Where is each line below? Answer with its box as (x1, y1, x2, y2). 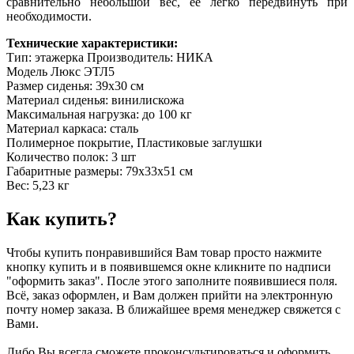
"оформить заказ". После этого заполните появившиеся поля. (6, 273, 337, 288)
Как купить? (6, 208, 117, 229)
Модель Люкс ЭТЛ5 (6, 64, 115, 78)
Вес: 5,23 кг (6, 178, 70, 192)
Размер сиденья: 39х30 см (6, 78, 144, 92)
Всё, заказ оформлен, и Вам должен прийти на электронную (6, 288, 333, 302)
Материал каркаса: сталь (6, 121, 138, 135)
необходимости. (6, 9, 92, 23)
